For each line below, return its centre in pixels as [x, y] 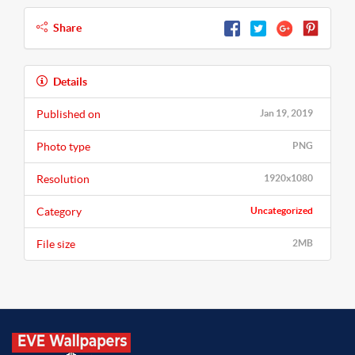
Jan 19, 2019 [286, 113]
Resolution [63, 179]
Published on [69, 115]
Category [59, 212]
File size [56, 244]
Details [70, 82]
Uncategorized [282, 211]
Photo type [63, 147]
